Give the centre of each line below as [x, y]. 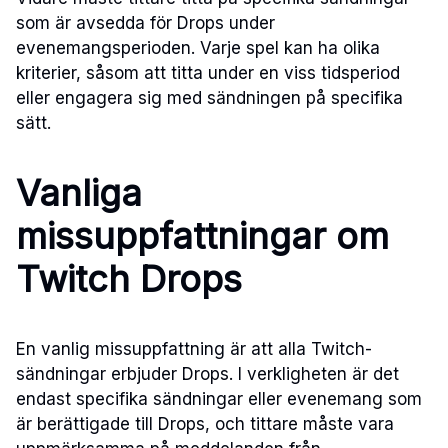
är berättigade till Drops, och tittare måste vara [205, 424]
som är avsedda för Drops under [145, 23]
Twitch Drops [129, 279]
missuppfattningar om [202, 236]
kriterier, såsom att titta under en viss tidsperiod [208, 73]
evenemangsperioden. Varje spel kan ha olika [198, 48]
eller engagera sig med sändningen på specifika [209, 98]
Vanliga [79, 193]
